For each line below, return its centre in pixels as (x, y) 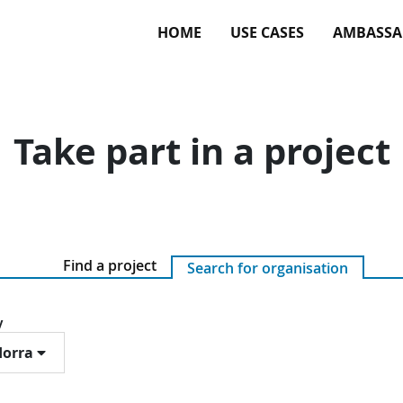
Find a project (109, 265)
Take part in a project (201, 151)
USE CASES (267, 32)
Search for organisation (267, 268)
